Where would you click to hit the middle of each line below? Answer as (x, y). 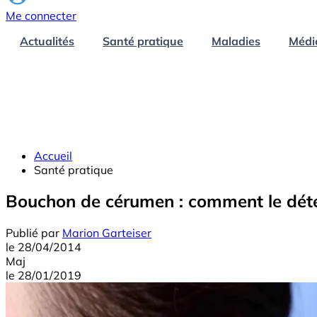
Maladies (236, 41)
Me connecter (41, 15)
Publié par (33, 233)
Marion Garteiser (107, 233)
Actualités (47, 41)
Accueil (53, 155)
